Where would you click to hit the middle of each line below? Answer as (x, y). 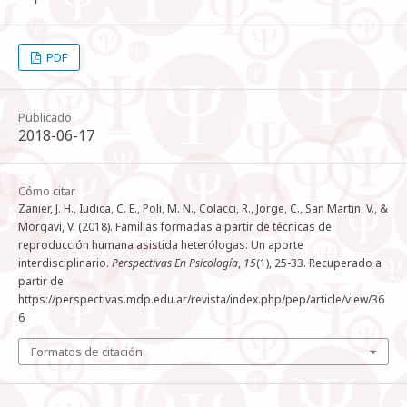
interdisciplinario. (65, 263)
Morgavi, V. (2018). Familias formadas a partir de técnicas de (175, 227)
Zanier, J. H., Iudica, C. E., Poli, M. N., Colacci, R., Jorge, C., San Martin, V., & (203, 209)
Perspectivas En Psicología (175, 263)
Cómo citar (47, 191)
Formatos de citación (87, 352)
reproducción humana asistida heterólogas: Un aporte (161, 245)
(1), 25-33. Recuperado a (319, 263)
